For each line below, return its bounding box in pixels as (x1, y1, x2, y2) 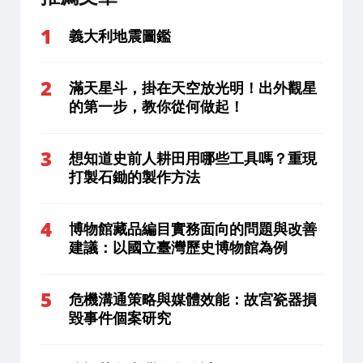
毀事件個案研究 (69, 310, 171, 327)
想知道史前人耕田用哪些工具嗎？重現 (69, 150, 317, 167)
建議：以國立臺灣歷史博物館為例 (69, 239, 288, 256)
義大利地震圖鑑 (69, 28, 171, 45)
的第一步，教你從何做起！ (69, 98, 244, 115)
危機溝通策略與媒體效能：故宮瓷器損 (69, 291, 317, 308)
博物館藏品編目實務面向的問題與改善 (69, 220, 317, 237)
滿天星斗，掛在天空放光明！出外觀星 (69, 79, 317, 96)
